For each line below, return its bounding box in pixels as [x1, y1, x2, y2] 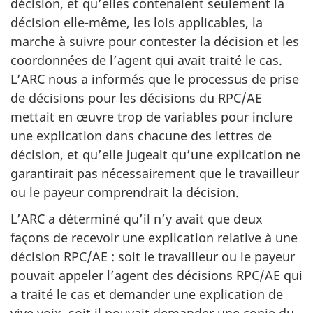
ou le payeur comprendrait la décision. [10, 183, 239, 201]
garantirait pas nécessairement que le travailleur [10, 164, 299, 182]
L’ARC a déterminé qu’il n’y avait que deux [10, 210, 263, 228]
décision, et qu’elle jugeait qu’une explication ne [10, 145, 300, 163]
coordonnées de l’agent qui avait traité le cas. [10, 51, 282, 68]
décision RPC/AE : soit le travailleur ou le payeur [10, 248, 295, 265]
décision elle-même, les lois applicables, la [10, 13, 263, 31]
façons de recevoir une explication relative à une [10, 229, 298, 247]
